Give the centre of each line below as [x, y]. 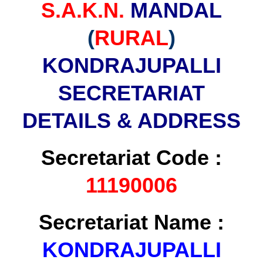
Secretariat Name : [131, 222]
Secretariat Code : [131, 158]
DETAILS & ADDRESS [131, 121]
